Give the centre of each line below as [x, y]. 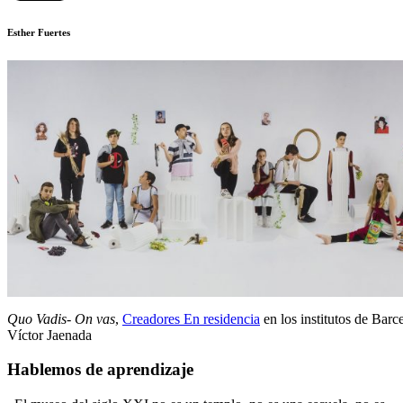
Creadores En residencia [191, 318]
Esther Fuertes [39, 32]
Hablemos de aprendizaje [100, 370]
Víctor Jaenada [49, 335]
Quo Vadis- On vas [61, 318]
